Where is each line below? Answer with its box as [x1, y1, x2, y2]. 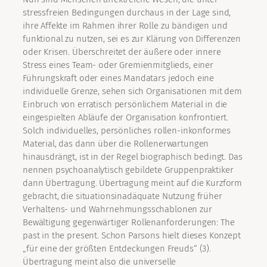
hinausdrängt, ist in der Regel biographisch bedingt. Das [23, 151, 243, 163]
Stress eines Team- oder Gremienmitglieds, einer [23, 60, 213, 71]
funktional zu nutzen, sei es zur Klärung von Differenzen [23, 33, 241, 45]
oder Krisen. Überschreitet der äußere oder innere [23, 46, 221, 58]
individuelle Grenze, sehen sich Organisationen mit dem [23, 86, 242, 97]
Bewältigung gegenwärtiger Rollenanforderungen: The [23, 217, 235, 228]
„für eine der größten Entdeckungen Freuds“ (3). [23, 243, 211, 254]
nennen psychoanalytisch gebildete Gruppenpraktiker [23, 164, 234, 176]
